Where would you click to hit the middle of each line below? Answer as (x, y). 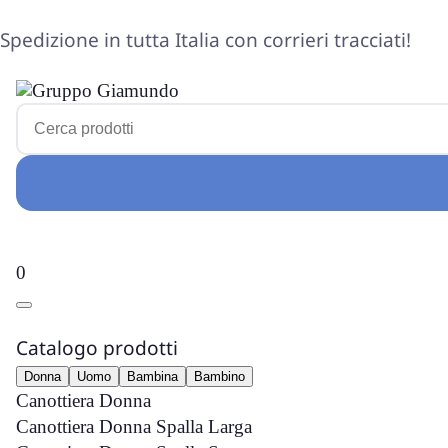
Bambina (152, 376)
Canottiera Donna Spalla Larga (134, 426)
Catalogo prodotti (97, 348)
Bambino (219, 376)
